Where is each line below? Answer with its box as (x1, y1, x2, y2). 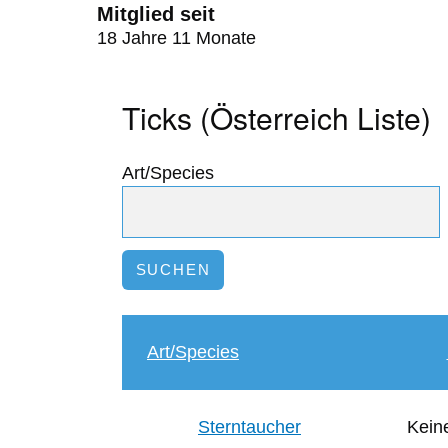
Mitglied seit (97, 2, 215, 25)
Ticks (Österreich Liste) (122, 95, 431, 139)
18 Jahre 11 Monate (97, 27, 256, 48)
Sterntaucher (198, 416, 301, 437)
